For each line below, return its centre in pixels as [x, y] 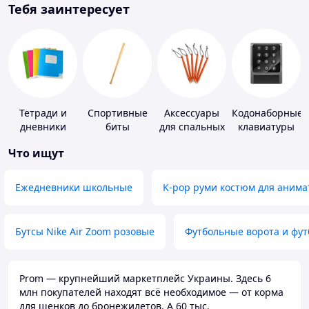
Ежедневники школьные [74, 188]
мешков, [192, 141]
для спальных [192, 127]
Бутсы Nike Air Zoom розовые [85, 232]
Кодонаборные [267, 113]
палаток [192, 168]
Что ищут [36, 153]
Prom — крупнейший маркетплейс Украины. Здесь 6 [145, 279]
